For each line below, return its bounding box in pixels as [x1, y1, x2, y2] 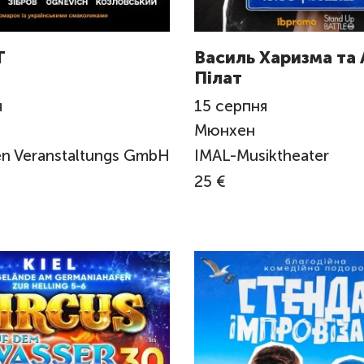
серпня [215, 96, 267, 115]
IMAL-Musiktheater [194, 145, 329, 165]
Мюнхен [194, 121, 259, 141]
